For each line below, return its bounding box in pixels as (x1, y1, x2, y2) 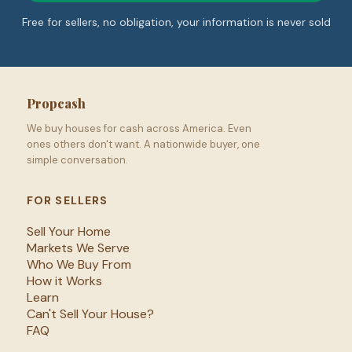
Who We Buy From (26, 255, 131, 273)
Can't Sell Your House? (26, 305, 154, 322)
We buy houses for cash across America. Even (26, 121, 251, 135)
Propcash (26, 94, 86, 112)
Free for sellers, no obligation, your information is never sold (21, 14, 331, 29)
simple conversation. (26, 152, 128, 167)
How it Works (26, 272, 102, 289)
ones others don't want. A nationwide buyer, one (26, 137, 260, 151)
